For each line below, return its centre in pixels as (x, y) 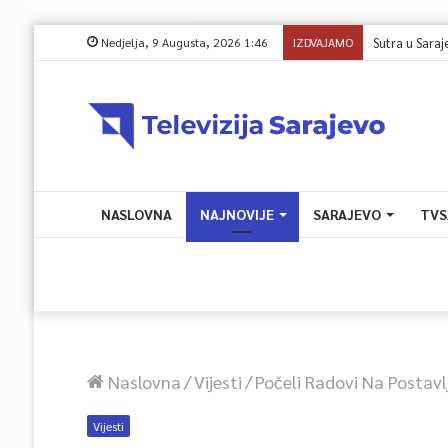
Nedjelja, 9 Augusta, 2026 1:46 (182, 42)
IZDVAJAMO (322, 42)
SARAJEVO (346, 214)
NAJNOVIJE (236, 214)
